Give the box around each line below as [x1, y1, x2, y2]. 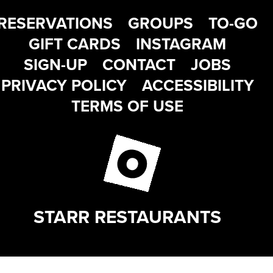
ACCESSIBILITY [141, 74, 254, 97]
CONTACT [102, 53, 175, 76]
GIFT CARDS [29, 32, 121, 55]
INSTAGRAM [136, 32, 226, 55]
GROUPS [128, 12, 193, 35]
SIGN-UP [24, 53, 87, 76]
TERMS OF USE [71, 94, 183, 118]
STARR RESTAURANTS [34, 204, 221, 230]
